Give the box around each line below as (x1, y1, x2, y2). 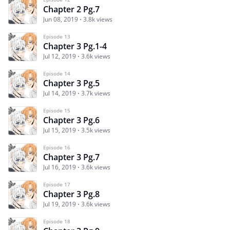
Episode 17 (43, 181, 70, 188)
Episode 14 (43, 70, 70, 78)
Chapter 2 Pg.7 (43, 4, 100, 15)
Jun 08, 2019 (43, 15, 78, 24)
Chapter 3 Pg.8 (43, 188, 100, 200)
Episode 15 (43, 107, 70, 114)
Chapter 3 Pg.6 (43, 114, 100, 126)
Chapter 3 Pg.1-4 (43, 41, 107, 52)
